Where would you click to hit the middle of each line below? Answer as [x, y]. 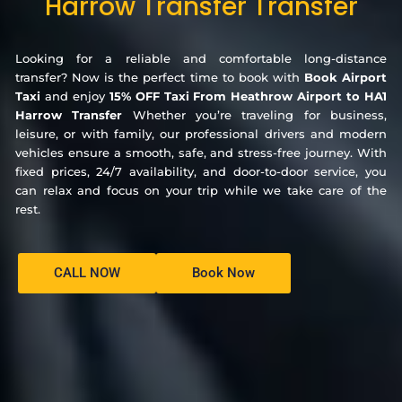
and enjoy [75, 96]
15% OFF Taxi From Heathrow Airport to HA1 [248, 96]
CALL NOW [87, 272]
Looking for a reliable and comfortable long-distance [201, 58]
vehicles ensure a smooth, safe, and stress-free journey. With [201, 152]
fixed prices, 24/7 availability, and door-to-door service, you [201, 171]
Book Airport [345, 77]
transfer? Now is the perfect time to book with [160, 77]
